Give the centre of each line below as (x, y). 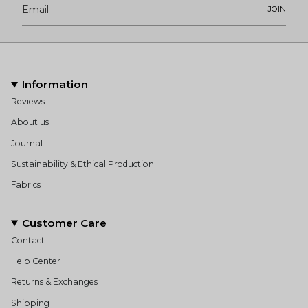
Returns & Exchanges (54, 282)
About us (30, 122)
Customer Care (65, 223)
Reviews (28, 102)
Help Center (36, 261)
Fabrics (26, 185)
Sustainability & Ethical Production (82, 164)
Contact (28, 240)
